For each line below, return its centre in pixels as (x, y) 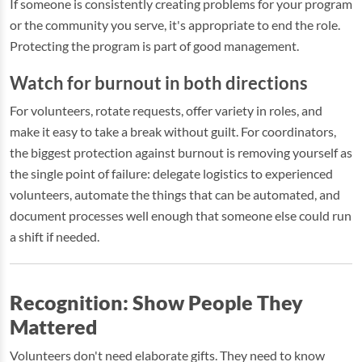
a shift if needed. (55, 236)
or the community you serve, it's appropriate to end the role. (175, 25)
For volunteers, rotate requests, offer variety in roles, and (166, 110)
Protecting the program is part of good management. (154, 46)
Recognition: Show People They (156, 302)
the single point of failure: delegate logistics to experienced (171, 173)
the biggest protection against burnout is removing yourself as (181, 152)
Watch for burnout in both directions (159, 83)
